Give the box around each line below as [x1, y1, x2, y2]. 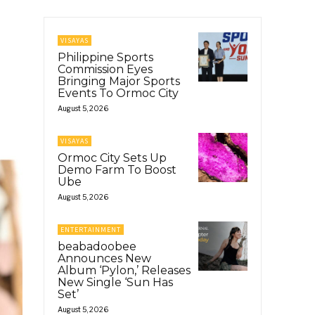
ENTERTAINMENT [60, 224, 121, 234]
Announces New [58, 251, 151, 265]
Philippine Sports [58, 50, 153, 64]
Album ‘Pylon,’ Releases [58, 263, 191, 277]
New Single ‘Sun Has [58, 275, 173, 289]
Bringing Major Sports [58, 74, 180, 88]
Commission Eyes [58, 62, 153, 76]
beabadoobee [58, 239, 136, 253]
